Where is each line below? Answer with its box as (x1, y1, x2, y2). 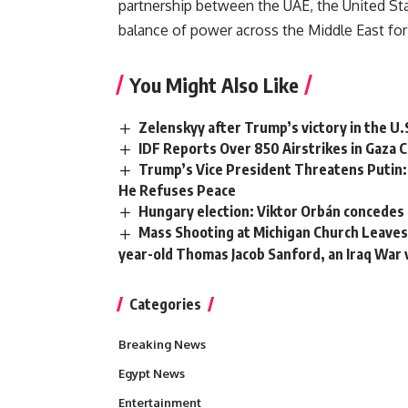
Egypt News (118, 365, 185, 381)
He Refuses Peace (118, 181, 236, 200)
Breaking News (118, 336, 206, 352)
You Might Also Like (129, 71, 299, 97)
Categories (129, 294, 201, 313)
